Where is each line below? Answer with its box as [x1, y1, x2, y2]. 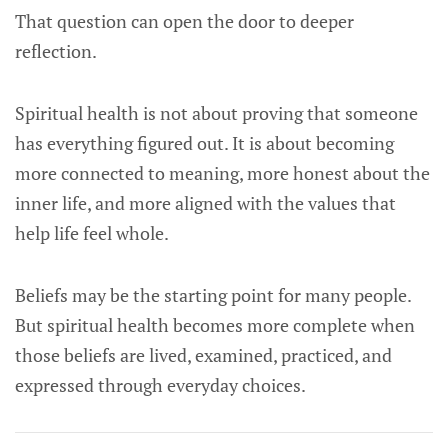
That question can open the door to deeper [15, 9, 354, 33]
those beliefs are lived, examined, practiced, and [15, 343, 392, 367]
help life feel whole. [15, 221, 169, 245]
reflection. [15, 39, 97, 63]
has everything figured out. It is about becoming [15, 131, 394, 155]
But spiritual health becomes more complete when [15, 313, 415, 337]
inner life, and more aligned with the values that [15, 191, 396, 215]
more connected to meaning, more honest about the [15, 161, 430, 185]
